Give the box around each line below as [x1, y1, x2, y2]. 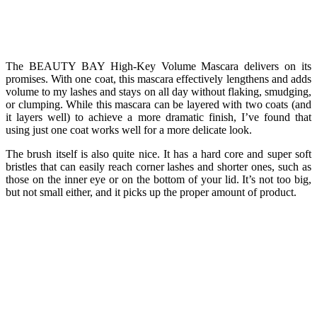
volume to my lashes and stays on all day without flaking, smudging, [6, 85, 311, 98]
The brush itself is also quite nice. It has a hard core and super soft [6, 147, 311, 160]
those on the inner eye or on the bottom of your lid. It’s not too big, [6, 173, 311, 185]
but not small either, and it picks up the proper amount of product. [6, 185, 296, 198]
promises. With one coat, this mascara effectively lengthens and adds [6, 72, 311, 85]
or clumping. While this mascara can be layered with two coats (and [6, 98, 311, 110]
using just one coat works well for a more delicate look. [6, 123, 252, 136]
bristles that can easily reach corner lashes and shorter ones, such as [6, 160, 311, 173]
